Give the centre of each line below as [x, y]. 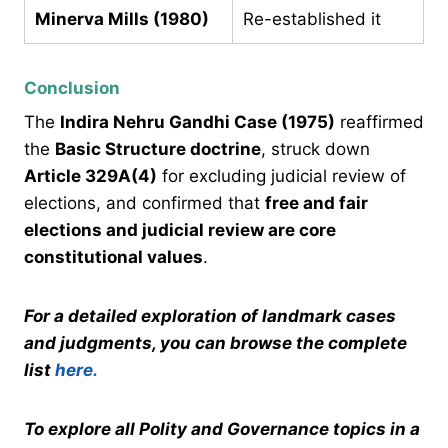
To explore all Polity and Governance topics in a [222, 429]
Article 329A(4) [90, 176]
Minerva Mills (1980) [122, 18]
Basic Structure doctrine [158, 149]
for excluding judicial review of [281, 176]
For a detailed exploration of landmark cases [210, 316]
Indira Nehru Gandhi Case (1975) [197, 122]
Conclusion [72, 87]
